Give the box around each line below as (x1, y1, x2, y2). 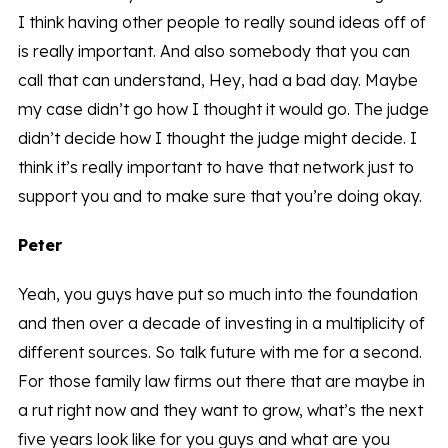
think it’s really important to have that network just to (17, 157, 414, 178)
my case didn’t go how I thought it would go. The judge (17, 99, 429, 120)
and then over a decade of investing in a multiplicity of (17, 313, 425, 334)
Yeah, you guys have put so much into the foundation (17, 284, 418, 305)
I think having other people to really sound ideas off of (17, 12, 426, 33)
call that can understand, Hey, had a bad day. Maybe (17, 70, 418, 91)
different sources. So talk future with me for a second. (17, 342, 422, 363)
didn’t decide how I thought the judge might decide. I (17, 128, 417, 149)
